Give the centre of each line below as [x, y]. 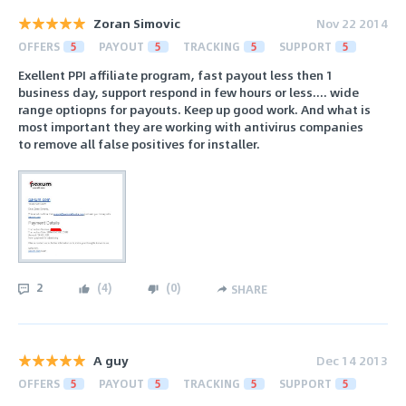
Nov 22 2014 [352, 23]
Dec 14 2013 [352, 360]
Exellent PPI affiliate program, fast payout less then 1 [176, 75]
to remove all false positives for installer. [139, 144]
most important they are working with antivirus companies [191, 127]
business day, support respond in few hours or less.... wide [188, 92]
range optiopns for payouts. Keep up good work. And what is [194, 110]
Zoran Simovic [137, 23]
